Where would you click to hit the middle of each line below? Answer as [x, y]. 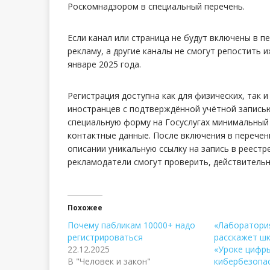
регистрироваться [105, 237]
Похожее [85, 207]
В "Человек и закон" [109, 261]
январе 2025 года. [104, 64]
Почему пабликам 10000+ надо [131, 225]
